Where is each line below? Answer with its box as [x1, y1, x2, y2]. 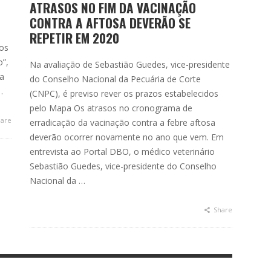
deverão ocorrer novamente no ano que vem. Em [30, 131, 224, 143]
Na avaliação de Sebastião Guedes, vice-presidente [30, 59, 230, 70]
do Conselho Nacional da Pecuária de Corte [30, 73, 201, 85]
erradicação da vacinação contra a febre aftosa [30, 117, 215, 128]
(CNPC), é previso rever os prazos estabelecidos [30, 88, 218, 99]
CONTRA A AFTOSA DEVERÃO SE [30, 13, 191, 32]
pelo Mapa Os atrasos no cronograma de [30, 102, 192, 114]
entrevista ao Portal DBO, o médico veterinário [30, 146, 215, 157]
